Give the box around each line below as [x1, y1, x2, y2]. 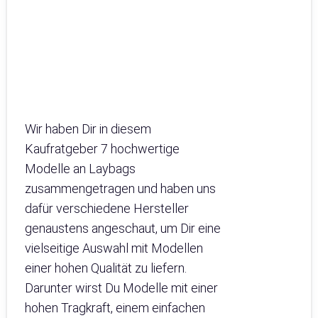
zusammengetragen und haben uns [25, 181, 216, 197]
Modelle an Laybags [25, 161, 136, 177]
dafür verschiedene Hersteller [25, 201, 189, 216]
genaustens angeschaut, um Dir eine [25, 221, 221, 236]
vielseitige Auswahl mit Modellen [25, 241, 203, 256]
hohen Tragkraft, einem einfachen [25, 300, 205, 316]
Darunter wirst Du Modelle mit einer [25, 280, 218, 296]
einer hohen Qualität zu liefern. [25, 261, 187, 276]
